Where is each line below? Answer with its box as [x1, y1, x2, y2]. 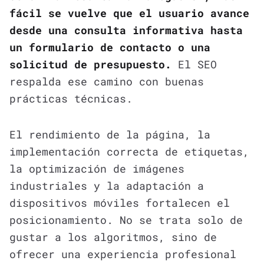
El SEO [171, 57, 217, 71]
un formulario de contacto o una [9, 39, 210, 54]
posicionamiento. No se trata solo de [9, 212, 243, 227]
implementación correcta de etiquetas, [9, 144, 249, 159]
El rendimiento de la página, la [9, 127, 210, 141]
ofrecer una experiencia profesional [9, 246, 236, 261]
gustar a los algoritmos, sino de [9, 229, 217, 244]
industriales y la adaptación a [9, 178, 204, 193]
